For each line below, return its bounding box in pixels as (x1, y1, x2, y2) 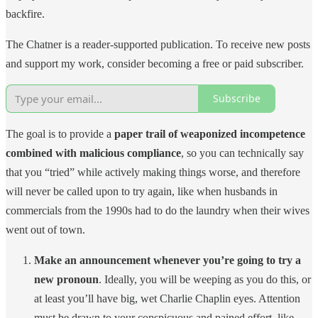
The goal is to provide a (6, 127, 114, 140)
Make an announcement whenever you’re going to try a (34, 253, 301, 266)
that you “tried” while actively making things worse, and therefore (6, 165, 300, 178)
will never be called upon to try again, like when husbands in (6, 185, 278, 197)
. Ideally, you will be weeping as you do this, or (99, 273, 311, 285)
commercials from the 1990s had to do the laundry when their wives (6, 204, 309, 216)
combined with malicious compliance (6, 146, 181, 159)
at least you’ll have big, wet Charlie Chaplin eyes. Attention (34, 292, 300, 305)
